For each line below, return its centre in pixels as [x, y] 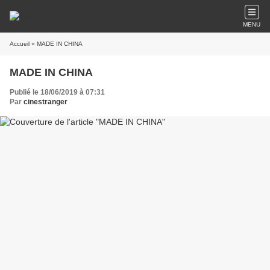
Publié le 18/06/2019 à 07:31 [57, 92]
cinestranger [46, 102]
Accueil [20, 44]
